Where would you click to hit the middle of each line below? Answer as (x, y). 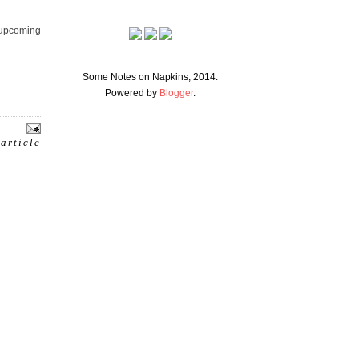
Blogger (176, 93)
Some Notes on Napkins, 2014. (150, 77)
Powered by (132, 93)
